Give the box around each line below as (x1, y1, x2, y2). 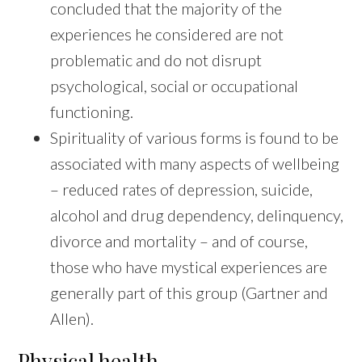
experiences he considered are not (50, 24, 284, 44)
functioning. (50, 102, 134, 122)
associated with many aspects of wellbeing (50, 154, 340, 174)
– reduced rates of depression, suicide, (50, 179, 314, 200)
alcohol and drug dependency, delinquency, (50, 205, 344, 225)
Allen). (50, 309, 95, 329)
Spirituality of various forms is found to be (50, 128, 339, 148)
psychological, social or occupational (50, 76, 299, 96)
